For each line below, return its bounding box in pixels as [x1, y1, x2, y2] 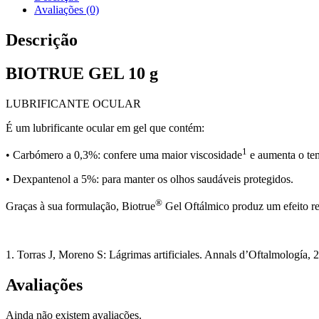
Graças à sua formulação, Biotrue [6, 200, 155, 213]
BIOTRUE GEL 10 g [6, 63, 158, 83]
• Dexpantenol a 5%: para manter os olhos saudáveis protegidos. [6, 173, 293, 186]
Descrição [6, 30, 78, 49]
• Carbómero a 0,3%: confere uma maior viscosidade [6, 149, 242, 162]
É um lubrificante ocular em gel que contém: [6, 121, 204, 134]
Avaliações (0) [34, 3, 99, 16]
